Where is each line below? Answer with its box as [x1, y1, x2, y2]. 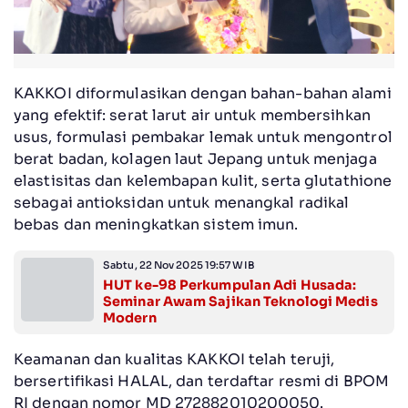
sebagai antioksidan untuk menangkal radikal [14, 193, 350, 213]
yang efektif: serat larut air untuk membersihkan [14, 106, 371, 126]
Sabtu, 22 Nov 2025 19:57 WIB [103, 259, 255, 272]
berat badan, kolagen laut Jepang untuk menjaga [14, 149, 377, 169]
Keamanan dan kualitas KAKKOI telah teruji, [14, 350, 335, 370]
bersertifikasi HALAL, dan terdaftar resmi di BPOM [14, 372, 389, 392]
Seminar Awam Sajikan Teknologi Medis [103, 293, 378, 311]
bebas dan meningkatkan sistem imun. [14, 215, 299, 235]
